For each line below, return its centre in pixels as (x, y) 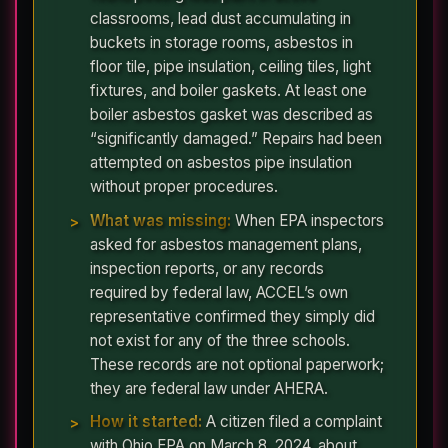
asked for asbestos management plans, (226, 244)
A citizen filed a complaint (292, 422)
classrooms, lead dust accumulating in (220, 19)
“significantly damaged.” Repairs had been (236, 139)
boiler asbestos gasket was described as (231, 115)
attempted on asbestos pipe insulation (221, 163)
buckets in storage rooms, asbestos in (221, 43)
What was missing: (160, 220)
